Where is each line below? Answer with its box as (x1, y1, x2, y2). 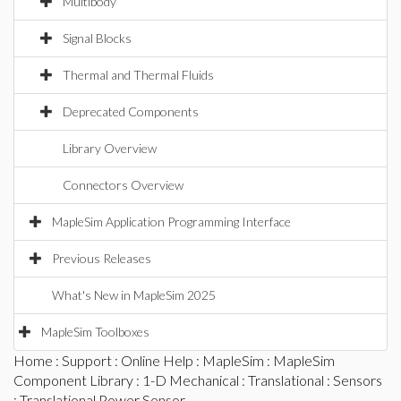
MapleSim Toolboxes (41, 324, 149, 339)
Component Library (13, 371, 133, 388)
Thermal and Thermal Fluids (63, 67, 214, 82)
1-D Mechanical (142, 371, 239, 388)
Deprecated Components (63, 104, 199, 119)
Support (62, 352, 112, 369)
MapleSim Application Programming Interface (52, 214, 291, 229)
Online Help (121, 352, 193, 369)
